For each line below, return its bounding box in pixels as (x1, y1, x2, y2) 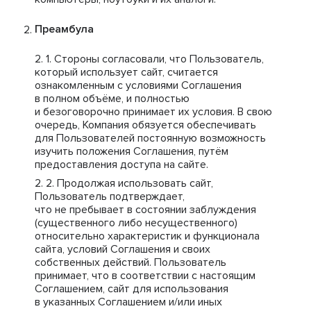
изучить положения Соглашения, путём (35, 144, 228, 158)
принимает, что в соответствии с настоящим (35, 269, 255, 283)
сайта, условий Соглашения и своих (35, 242, 210, 256)
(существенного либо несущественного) (35, 216, 237, 230)
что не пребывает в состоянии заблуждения (35, 203, 256, 217)
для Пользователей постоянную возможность (35, 131, 266, 145)
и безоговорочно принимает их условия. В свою (35, 105, 272, 119)
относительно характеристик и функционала (35, 229, 260, 243)
